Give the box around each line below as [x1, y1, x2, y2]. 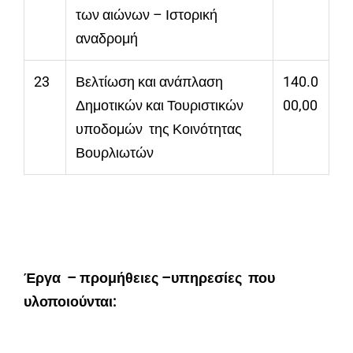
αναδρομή [76, 30, 138, 47]
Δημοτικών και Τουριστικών [76, 97, 243, 114]
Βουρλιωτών [76, 144, 154, 162]
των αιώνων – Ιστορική [76, 6, 217, 24]
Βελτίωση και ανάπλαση [76, 73, 223, 91]
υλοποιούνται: [24, 293, 116, 310]
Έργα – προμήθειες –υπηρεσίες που [24, 269, 275, 287]
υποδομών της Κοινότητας [76, 121, 245, 138]
